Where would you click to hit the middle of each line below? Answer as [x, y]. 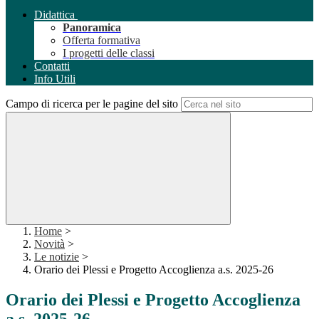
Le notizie [57, 257]
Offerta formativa [101, 41]
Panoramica [92, 28]
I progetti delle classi [109, 53]
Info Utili [55, 79]
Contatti [52, 66]
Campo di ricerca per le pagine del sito [92, 104]
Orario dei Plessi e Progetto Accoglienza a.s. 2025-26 [154, 270]
